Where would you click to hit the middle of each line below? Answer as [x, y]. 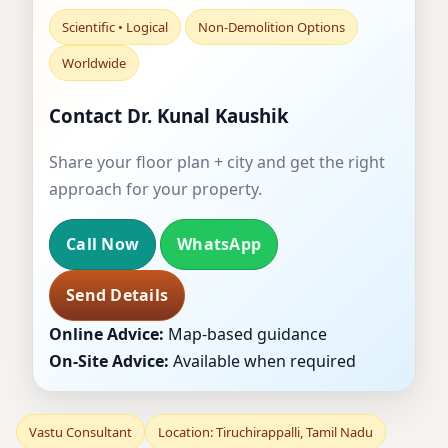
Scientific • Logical [115, 26]
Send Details [117, 295]
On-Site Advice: [109, 361]
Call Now [102, 244]
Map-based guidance [245, 334]
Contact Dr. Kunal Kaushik [169, 115]
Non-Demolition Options [271, 26]
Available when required [262, 361]
